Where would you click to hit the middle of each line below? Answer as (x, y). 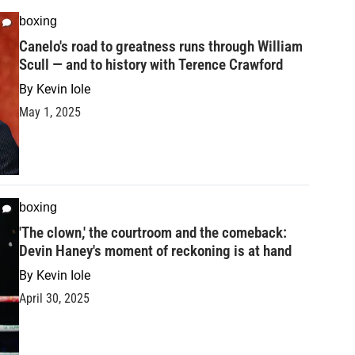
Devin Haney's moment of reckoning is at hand (155, 250)
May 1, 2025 (50, 112)
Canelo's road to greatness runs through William (161, 46)
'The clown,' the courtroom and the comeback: (153, 232)
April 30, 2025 (54, 298)
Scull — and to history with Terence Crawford (151, 64)
